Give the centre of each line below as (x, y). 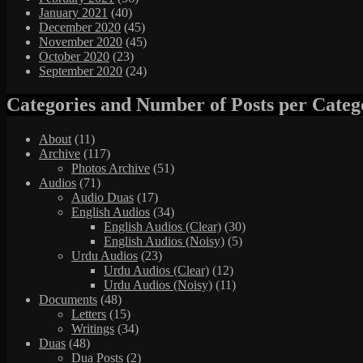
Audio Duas (102, 198)
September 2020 (81, 70)
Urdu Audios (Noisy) (158, 285)
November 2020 (81, 41)
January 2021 (73, 12)
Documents (68, 300)
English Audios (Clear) (162, 227)
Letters (89, 314)
